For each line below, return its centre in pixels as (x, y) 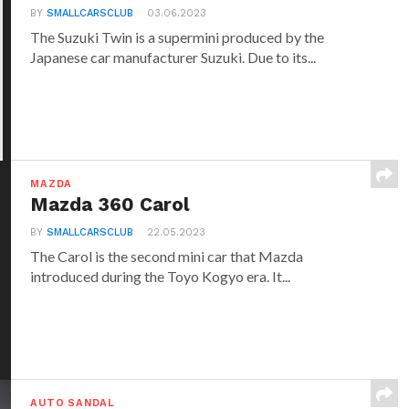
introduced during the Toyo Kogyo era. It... (161, 277)
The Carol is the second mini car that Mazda (167, 257)
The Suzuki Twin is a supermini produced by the (178, 37)
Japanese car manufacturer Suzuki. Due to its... (173, 58)
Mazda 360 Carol (110, 205)
